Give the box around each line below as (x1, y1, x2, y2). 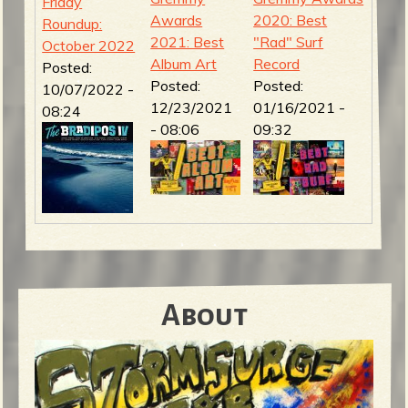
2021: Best (150, 33, 225, 52)
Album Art (150, 55, 218, 74)
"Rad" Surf (253, 33, 324, 52)
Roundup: (42, 15, 103, 34)
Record (253, 55, 301, 74)
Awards (150, 11, 203, 30)
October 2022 (42, 36, 136, 56)
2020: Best (253, 11, 328, 30)
